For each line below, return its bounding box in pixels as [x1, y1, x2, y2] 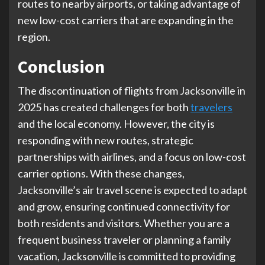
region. [18, 30, 50, 43]
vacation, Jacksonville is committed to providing [18, 249, 235, 263]
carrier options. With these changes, [18, 166, 185, 180]
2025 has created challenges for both [18, 100, 190, 114]
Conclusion [18, 54, 105, 77]
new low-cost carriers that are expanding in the [18, 13, 234, 27]
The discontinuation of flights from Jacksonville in [18, 83, 245, 97]
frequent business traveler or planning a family [18, 232, 231, 246]
